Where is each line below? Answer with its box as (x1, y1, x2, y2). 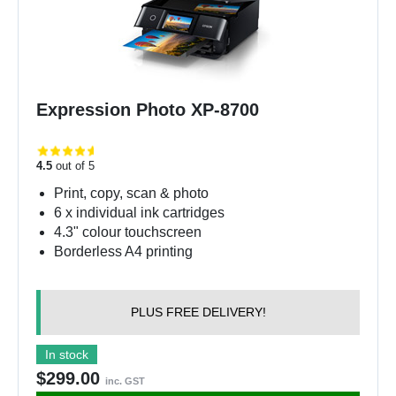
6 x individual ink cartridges (54, 204, 225, 220)
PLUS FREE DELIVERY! (130, 304, 266, 319)
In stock (45, 346, 88, 362)
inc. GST (105, 375, 145, 386)
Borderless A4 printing (54, 243, 193, 259)
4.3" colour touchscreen (54, 224, 202, 240)
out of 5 (52, 158, 95, 172)
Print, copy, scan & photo (54, 185, 209, 201)
